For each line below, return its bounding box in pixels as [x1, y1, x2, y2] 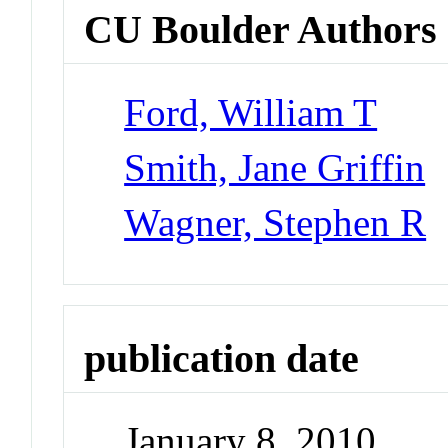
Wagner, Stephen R [124, 200, 427, 244]
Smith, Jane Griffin [124, 145, 426, 189]
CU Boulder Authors [84, 7, 438, 53]
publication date [84, 335, 360, 381]
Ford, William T [124, 90, 378, 134]
